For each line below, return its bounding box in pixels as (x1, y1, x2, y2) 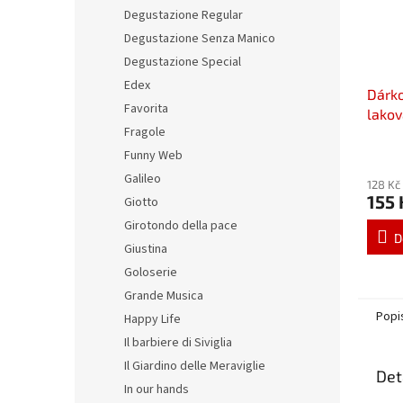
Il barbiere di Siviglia (124, 334, 232, 352)
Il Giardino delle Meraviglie (124, 357, 265, 375)
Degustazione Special (124, 53, 241, 71)
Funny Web (124, 147, 183, 165)
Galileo (124, 170, 161, 188)
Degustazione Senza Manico (124, 30, 275, 48)
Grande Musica (124, 287, 203, 305)
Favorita (124, 100, 168, 118)
